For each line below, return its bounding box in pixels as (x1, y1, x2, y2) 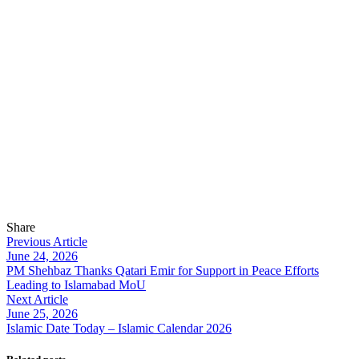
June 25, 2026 (6, 306, 78, 321)
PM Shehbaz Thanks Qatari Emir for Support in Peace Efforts (6, 263, 319, 277)
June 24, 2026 (6, 248, 78, 263)
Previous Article (6, 234, 87, 248)
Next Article (6, 292, 68, 306)
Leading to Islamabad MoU (6, 277, 146, 292)
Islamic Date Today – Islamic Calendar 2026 (6, 321, 232, 335)
